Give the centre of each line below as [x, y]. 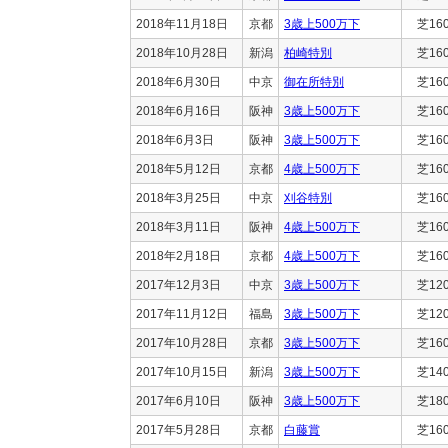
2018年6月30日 [178, 81]
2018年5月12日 [178, 168]
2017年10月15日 [182, 371]
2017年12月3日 [178, 284]
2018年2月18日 [178, 255]
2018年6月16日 [178, 110]
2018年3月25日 [178, 197]
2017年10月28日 [182, 342]
